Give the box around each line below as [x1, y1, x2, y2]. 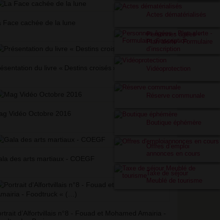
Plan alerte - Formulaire [146, 38, 213, 45]
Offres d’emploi [146, 142, 190, 150]
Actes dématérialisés [146, 11, 206, 18]
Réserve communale [146, 92, 205, 99]
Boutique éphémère [146, 119, 201, 126]
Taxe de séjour [146, 169, 188, 177]
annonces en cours [146, 150, 200, 157]
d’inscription [146, 45, 180, 53]
